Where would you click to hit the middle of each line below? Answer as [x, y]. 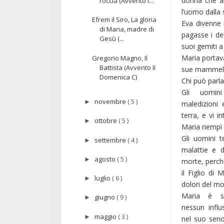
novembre [111, 102]
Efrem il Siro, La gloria [124, 20]
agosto [105, 159]
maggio [106, 216]
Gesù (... [112, 39]
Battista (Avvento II [128, 67]
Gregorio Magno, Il [120, 58]
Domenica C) [118, 77]
